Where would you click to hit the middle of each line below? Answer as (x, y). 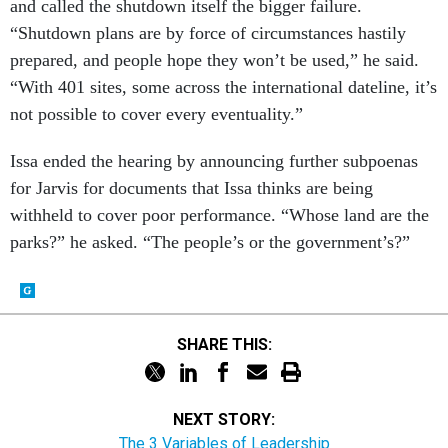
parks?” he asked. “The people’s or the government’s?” (210, 242)
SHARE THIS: (229, 344)
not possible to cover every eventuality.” (156, 114)
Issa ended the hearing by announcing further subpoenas (214, 161)
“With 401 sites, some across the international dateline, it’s (223, 87)
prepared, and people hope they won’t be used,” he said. (214, 60)
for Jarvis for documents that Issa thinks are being (191, 188)
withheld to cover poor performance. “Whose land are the (219, 215)
